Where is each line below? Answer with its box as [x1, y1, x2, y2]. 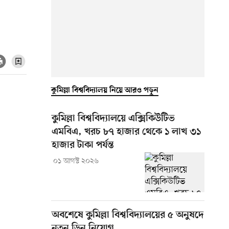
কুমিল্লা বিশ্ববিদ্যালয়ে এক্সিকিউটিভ [52, 112, 175, 125]
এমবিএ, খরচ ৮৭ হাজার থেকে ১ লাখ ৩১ [52, 126, 201, 138]
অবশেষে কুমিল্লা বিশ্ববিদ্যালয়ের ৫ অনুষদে [52, 209, 204, 221]
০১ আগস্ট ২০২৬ [53, 156, 99, 166]
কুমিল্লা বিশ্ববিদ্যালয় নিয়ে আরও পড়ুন [51, 85, 158, 95]
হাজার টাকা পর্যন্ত [52, 139, 114, 151]
